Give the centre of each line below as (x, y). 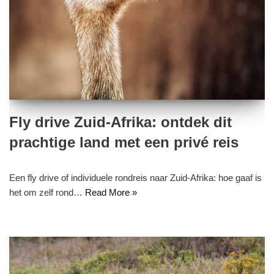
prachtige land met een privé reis (124, 142)
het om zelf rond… (47, 192)
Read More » (111, 192)
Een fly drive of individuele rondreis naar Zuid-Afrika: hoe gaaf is (135, 177)
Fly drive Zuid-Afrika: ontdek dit (120, 122)
